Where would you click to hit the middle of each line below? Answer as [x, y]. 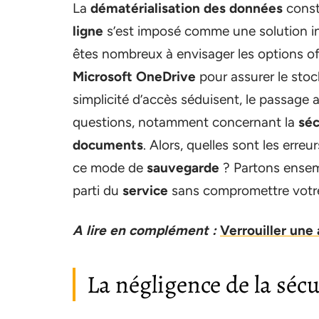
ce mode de [110, 168]
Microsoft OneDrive [134, 77]
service [145, 190]
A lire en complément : [145, 230]
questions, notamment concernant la [185, 122]
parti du [98, 190]
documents [108, 145]
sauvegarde [183, 168]
